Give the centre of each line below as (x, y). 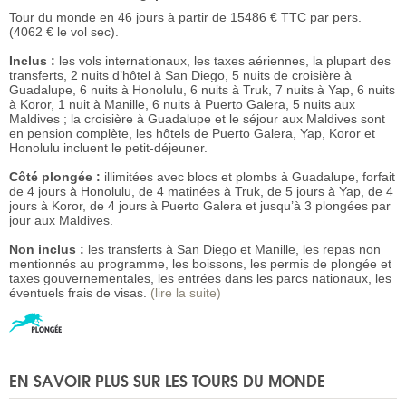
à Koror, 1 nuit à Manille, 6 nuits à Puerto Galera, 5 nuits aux (182, 105)
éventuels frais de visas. (80, 293)
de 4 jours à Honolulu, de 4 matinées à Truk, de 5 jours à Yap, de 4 (201, 192)
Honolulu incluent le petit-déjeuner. (108, 148)
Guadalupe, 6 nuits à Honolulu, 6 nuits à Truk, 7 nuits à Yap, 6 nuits (202, 90)
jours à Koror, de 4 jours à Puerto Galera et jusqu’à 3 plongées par (200, 206)
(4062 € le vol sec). (64, 32)
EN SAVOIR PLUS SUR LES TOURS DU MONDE (167, 381)
